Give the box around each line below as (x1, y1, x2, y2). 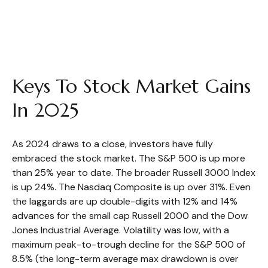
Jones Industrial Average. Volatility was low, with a (12, 224, 229, 236)
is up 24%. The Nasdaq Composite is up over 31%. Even (12, 181, 251, 193)
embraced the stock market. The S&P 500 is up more (12, 152, 245, 165)
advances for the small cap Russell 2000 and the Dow (12, 209, 248, 222)
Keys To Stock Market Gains (12, 74, 251, 98)
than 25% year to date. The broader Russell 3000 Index (12, 166, 255, 179)
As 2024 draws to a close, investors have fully (12, 138, 213, 150)
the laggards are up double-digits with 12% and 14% (12, 195, 237, 208)
